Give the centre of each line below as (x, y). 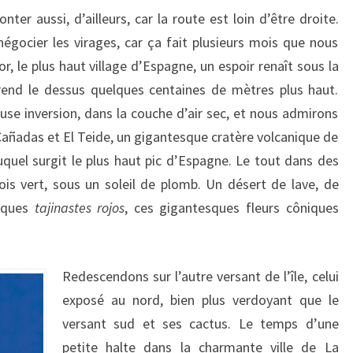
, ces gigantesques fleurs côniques (232, 208)
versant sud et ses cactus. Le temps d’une (201, 323)
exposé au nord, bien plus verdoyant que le (201, 300)
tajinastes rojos (80, 208)
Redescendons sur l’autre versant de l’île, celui (201, 276)
